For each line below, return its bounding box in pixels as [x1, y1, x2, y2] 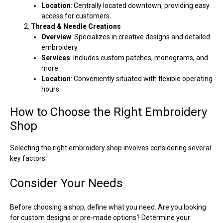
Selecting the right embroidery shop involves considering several [10, 143, 211, 152]
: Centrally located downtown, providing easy [71, 1, 210, 9]
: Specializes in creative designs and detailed [71, 32, 210, 41]
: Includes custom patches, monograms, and [70, 53, 208, 62]
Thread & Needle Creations [31, 22, 121, 30]
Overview [41, 32, 71, 41]
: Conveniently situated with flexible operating [71, 74, 213, 83]
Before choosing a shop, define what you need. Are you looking [10, 203, 206, 211]
